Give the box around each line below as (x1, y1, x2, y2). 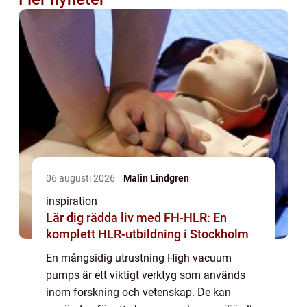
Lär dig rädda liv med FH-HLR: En (46, 210, 227, 225)
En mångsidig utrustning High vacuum (46, 251, 232, 265)
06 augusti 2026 (46, 172, 117, 184)
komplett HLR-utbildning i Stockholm (46, 226, 249, 241)
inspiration (46, 194, 97, 208)
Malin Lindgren (123, 172, 189, 184)
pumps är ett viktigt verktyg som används (46, 268, 245, 282)
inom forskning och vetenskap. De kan (46, 285, 231, 299)
